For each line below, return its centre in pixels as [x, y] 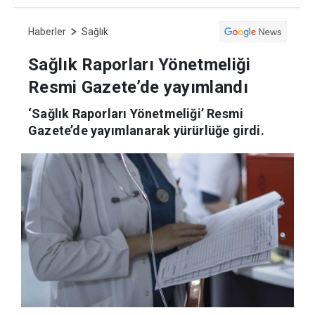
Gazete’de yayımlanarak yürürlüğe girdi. [146, 131]
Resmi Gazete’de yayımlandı [138, 88]
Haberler [47, 32]
